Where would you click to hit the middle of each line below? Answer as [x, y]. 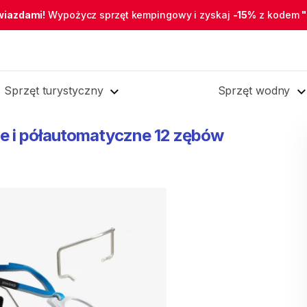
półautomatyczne [85, 135]
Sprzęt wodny [254, 90]
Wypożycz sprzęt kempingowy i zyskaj [139, 15]
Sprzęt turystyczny [54, 90]
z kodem [279, 15]
